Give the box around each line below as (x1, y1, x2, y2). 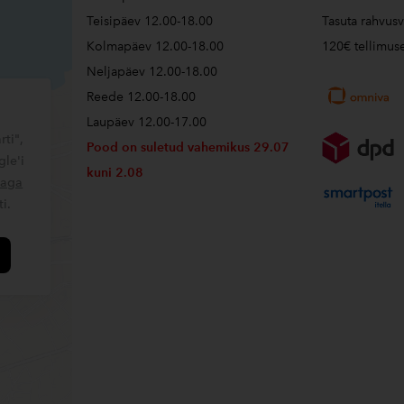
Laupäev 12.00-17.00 (86, 115, 207, 130)
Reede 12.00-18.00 (86, 89, 196, 105)
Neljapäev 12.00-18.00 (86, 64, 217, 79)
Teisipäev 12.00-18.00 (86, 14, 216, 29)
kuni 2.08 (86, 165, 143, 180)
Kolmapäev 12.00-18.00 (86, 39, 224, 54)
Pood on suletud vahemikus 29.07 (86, 140, 289, 155)
